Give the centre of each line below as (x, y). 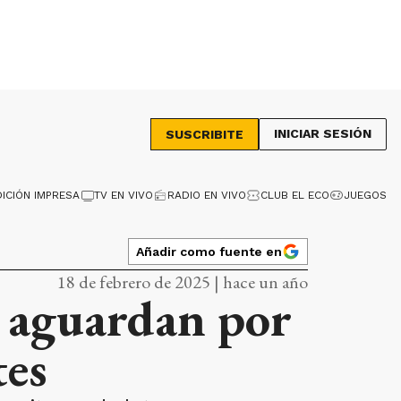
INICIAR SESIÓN (323, 133)
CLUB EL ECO (295, 195)
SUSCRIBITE (205, 134)
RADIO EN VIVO (207, 195)
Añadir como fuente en (209, 251)
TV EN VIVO (124, 195)
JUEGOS (365, 195)
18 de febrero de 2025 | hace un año (183, 282)
